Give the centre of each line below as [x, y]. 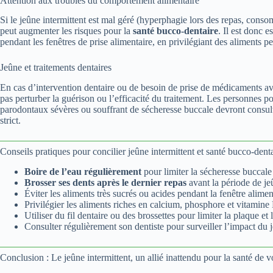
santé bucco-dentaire [175, 31]
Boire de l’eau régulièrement [83, 171]
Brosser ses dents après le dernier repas [105, 182]
